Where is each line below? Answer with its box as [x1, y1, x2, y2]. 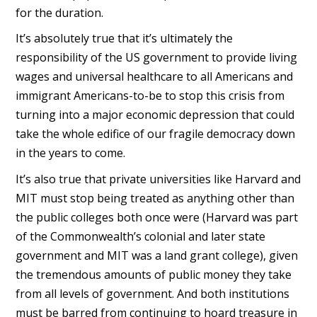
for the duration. [15, 4, 103, 21]
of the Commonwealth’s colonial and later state [15, 229, 265, 245]
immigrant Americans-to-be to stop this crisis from [15, 88, 284, 104]
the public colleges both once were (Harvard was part [15, 209, 298, 226]
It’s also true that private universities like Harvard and [15, 171, 301, 188]
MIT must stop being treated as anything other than [15, 190, 294, 207]
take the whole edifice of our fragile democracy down [15, 126, 295, 142]
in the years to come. [15, 145, 125, 161]
